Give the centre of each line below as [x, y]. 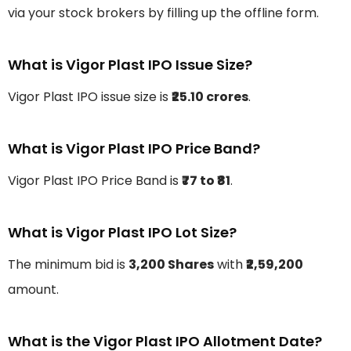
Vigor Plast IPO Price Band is [95, 181]
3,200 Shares [171, 265]
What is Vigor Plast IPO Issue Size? [130, 65]
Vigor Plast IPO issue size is [90, 97]
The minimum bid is [68, 265]
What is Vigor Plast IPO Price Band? [134, 149]
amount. [33, 290]
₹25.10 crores [210, 97]
